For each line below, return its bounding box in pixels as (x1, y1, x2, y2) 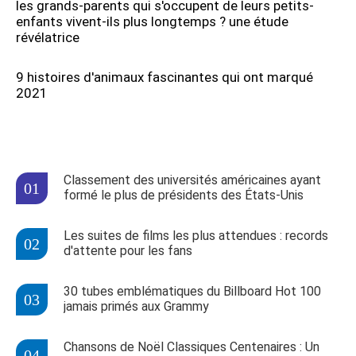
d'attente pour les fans (64, 243, 192, 259)
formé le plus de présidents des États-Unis (64, 188, 304, 203)
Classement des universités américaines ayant (64, 172, 321, 188)
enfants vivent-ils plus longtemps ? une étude (16, 14, 288, 30)
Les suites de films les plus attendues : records (64, 228, 328, 244)
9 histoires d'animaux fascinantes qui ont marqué (16, 69, 313, 86)
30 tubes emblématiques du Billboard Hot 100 (64, 284, 321, 300)
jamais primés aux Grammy (64, 299, 209, 315)
